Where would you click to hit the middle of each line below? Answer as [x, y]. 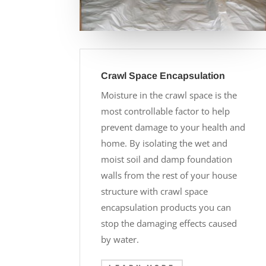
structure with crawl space [155, 191]
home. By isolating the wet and [164, 143]
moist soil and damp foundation [167, 159]
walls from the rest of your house [169, 175]
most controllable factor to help [166, 111]
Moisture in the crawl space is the [169, 95]
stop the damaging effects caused [169, 223]
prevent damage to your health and [173, 127]
